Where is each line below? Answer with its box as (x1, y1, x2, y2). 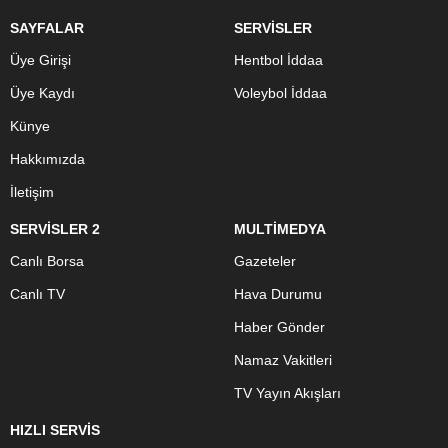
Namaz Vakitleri (234, 352, 332, 368)
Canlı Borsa (10, 253, 84, 269)
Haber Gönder (234, 319, 325, 335)
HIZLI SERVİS (10, 422, 100, 438)
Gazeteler (234, 253, 296, 269)
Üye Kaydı (10, 85, 75, 101)
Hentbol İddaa (234, 52, 323, 68)
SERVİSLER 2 (10, 221, 100, 237)
